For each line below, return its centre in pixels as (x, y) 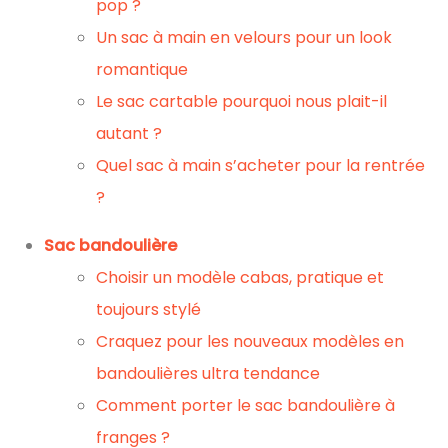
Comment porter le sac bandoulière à (245, 405)
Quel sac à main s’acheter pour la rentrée (260, 165)
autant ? (129, 133)
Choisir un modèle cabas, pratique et (240, 277)
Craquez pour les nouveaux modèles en (250, 341)
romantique (142, 69)
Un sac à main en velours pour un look (244, 37)
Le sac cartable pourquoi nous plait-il (241, 101)
